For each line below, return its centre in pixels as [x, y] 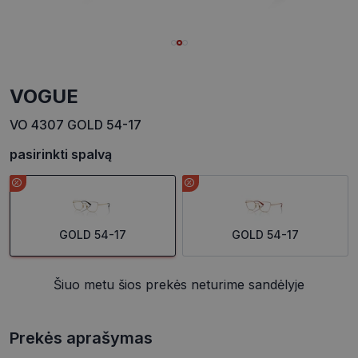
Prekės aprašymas [81, 338]
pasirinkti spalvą [61, 155]
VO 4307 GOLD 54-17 [76, 125]
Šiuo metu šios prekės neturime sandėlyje [179, 285]
